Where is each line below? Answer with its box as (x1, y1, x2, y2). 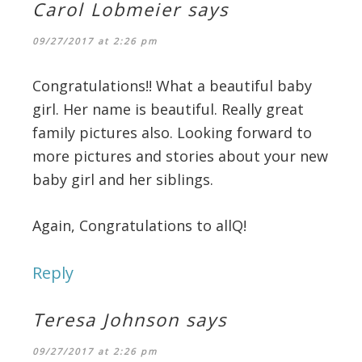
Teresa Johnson (32, 306, 179, 331)
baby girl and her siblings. (32, 169, 213, 189)
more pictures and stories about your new (32, 145, 328, 166)
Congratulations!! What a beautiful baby (32, 75, 312, 95)
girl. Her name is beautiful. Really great (32, 99, 304, 119)
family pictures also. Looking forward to (32, 122, 312, 142)
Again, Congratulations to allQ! (32, 215, 246, 235)
